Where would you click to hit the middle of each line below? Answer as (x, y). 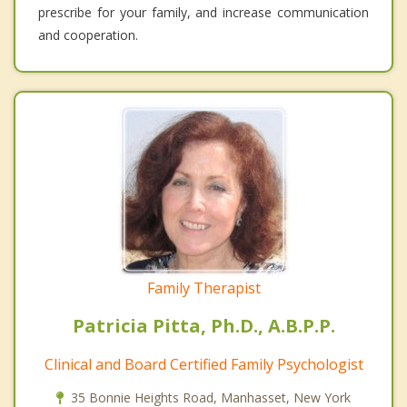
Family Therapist (203, 288)
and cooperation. (88, 35)
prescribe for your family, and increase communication (203, 13)
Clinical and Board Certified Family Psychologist (203, 365)
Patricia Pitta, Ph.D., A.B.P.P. (203, 326)
